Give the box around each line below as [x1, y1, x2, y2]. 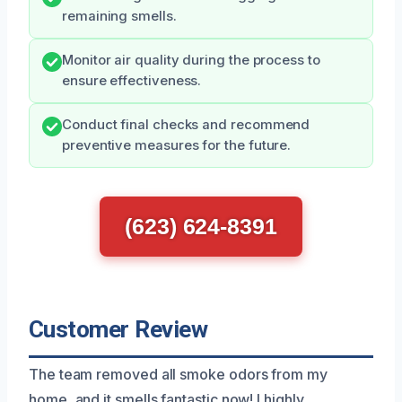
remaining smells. [62, 8, 177, 25]
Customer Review [29, 316, 208, 344]
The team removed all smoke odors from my [29, 365, 328, 384]
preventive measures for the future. [62, 137, 292, 154]
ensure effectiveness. [62, 73, 202, 90]
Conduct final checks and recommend [62, 117, 310, 134]
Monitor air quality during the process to [62, 52, 320, 69]
